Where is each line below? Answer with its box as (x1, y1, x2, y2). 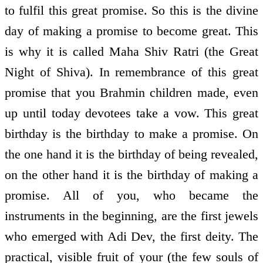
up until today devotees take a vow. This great (5, 106, 258, 121)
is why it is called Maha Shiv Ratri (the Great (5, 44, 258, 59)
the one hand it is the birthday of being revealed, (5, 147, 258, 162)
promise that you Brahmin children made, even (5, 85, 258, 100)
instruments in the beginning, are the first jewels (5, 208, 258, 224)
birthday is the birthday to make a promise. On (5, 126, 258, 141)
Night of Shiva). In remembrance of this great (5, 65, 258, 80)
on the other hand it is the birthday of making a (5, 167, 258, 183)
